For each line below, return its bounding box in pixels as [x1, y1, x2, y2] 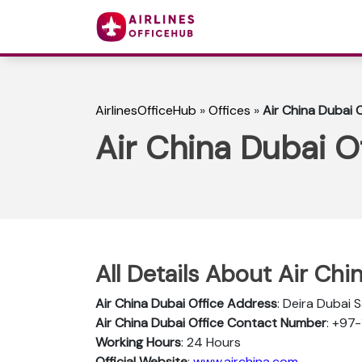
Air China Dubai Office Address [95, 294, 277, 312]
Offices [208, 102, 250, 120]
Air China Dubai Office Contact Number [95, 314, 326, 331]
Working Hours [95, 333, 181, 351]
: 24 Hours [181, 333, 241, 351]
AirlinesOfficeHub [95, 102, 196, 120]
